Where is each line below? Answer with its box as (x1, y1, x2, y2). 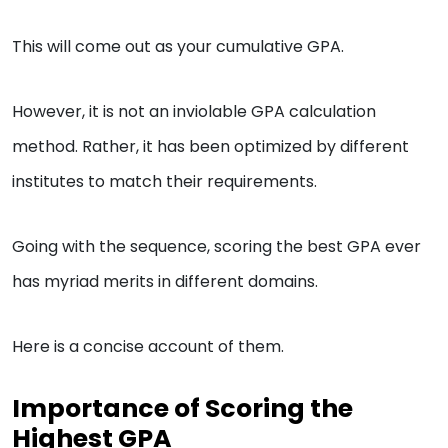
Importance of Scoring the (12, 391, 353, 427)
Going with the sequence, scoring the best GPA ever (12, 235, 421, 259)
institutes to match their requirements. (12, 170, 321, 194)
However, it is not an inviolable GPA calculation (12, 100, 376, 124)
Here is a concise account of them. (12, 335, 288, 359)
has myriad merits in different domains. (12, 270, 322, 294)
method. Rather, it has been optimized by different (12, 135, 409, 159)
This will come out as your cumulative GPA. (12, 35, 348, 59)
